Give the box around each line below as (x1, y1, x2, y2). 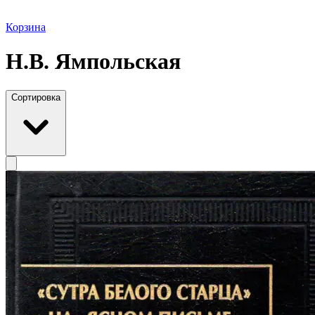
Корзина (6, 21, 46, 33)
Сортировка (11, 91, 60, 103)
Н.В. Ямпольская (6, 49, 181, 75)
